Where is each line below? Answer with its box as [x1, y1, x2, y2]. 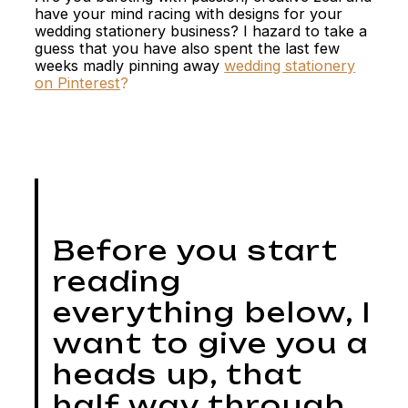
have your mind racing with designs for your [35, 4, 343, 23]
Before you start [53, 234, 340, 268]
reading [53, 265, 183, 299]
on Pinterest [35, 73, 121, 92]
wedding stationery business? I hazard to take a [35, 21, 368, 40]
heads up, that [53, 358, 304, 392]
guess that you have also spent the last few [35, 38, 341, 57]
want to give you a [53, 327, 370, 361]
